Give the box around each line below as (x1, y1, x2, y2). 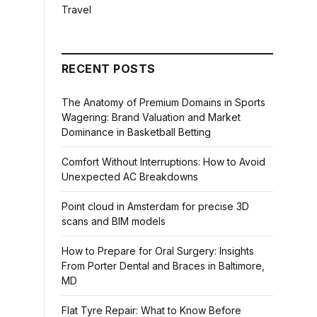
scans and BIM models (62, 215, 166, 227)
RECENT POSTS (62, 62, 156, 76)
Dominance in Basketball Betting (62, 126, 211, 138)
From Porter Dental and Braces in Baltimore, (62, 260, 265, 272)
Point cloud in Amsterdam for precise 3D (62, 200, 249, 212)
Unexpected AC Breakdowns (62, 171, 198, 183)
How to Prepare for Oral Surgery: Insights (62, 245, 254, 257)
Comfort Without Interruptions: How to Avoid (62, 156, 265, 168)
